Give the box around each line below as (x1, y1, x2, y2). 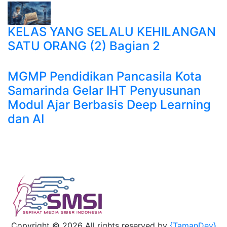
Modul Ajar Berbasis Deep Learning (8, 97, 211, 112)
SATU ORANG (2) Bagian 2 (8, 39, 160, 54)
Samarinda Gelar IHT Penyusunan (8, 83, 201, 98)
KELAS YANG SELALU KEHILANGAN (8, 24, 216, 40)
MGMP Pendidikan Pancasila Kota (8, 69, 202, 84)
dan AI (8, 111, 44, 127)
